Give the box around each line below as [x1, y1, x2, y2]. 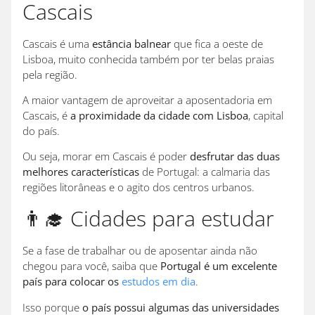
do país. [22, 123, 68, 138]
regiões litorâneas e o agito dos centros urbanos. [22, 180, 263, 195]
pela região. [22, 67, 86, 82]
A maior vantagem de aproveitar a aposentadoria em [22, 92, 272, 107]
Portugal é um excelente [160, 259, 277, 274]
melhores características [22, 165, 142, 179]
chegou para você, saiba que [22, 259, 160, 274]
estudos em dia [122, 274, 195, 289]
